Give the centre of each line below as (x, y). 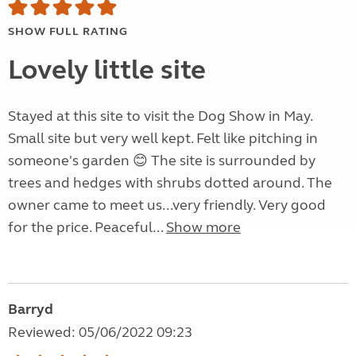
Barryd (31, 310)
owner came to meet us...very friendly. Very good (167, 205)
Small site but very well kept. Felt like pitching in (163, 139)
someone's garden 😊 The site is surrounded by (162, 161)
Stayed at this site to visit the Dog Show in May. (160, 116)
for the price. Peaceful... (87, 228)
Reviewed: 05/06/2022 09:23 (100, 333)
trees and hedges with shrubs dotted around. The (170, 183)
